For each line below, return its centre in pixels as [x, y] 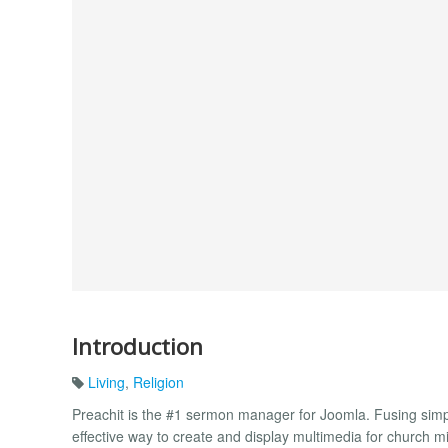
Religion [158, 382]
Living [106, 382]
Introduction [137, 346]
